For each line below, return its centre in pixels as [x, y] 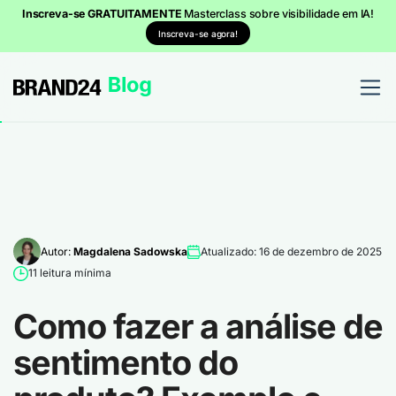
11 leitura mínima [70, 273]
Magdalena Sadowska [130, 251]
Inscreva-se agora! [198, 33]
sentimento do [126, 362]
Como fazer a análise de [198, 326]
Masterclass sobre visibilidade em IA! [279, 14]
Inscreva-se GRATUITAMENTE [103, 14]
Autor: [57, 251]
